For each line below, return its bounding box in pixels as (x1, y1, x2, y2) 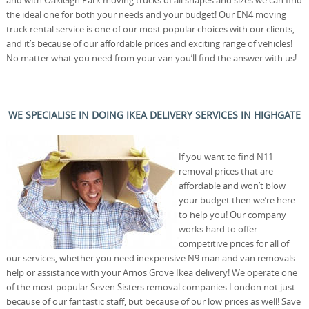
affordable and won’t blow (178, 179, 286, 192)
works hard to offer (178, 222, 257, 235)
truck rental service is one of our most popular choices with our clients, (6, 22, 295, 35)
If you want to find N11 (178, 150, 273, 163)
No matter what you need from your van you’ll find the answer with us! (6, 51, 297, 64)
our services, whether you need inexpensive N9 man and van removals (6, 251, 295, 264)
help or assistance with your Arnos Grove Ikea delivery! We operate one (6, 266, 297, 279)
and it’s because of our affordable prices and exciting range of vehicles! (6, 37, 292, 50)
